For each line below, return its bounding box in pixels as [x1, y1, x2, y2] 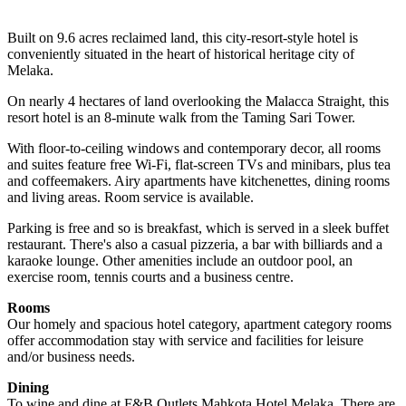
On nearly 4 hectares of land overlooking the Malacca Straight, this [7, 93, 389, 110]
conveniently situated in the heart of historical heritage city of [7, 46, 354, 63]
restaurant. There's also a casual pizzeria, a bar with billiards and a [7, 237, 382, 253]
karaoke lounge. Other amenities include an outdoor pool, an [7, 253, 353, 269]
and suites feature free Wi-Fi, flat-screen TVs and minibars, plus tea [7, 157, 391, 173]
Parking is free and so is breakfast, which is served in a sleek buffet [7, 220, 389, 237]
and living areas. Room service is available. [7, 189, 254, 206]
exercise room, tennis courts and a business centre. [7, 269, 294, 285]
